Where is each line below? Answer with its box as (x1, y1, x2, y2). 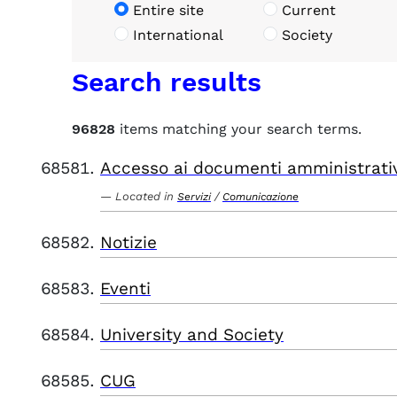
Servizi (177, 191, 211, 203)
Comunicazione (222, 191, 299, 203)
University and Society (100, 324, 284, 345)
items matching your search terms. (115, 121, 362, 137)
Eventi (100, 278, 151, 299)
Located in (115, 190, 174, 203)
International (133, 27, 223, 43)
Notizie (100, 232, 157, 253)
